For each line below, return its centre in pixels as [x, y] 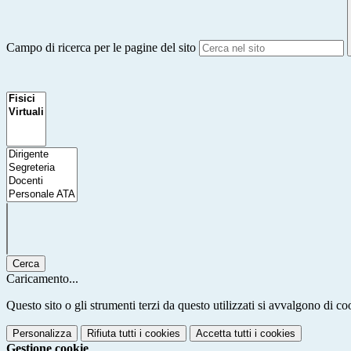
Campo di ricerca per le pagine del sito [101, 48]
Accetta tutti [224, 333]
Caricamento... [42, 278]
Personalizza [42, 333]
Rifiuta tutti [112, 333]
